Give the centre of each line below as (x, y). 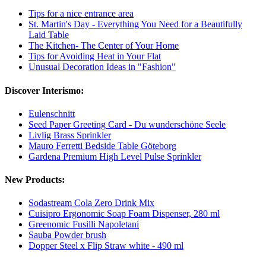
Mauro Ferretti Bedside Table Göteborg (102, 145)
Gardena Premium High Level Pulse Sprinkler (115, 156)
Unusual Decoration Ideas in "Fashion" (102, 67)
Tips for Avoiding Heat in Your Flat (95, 56)
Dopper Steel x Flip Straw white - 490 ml (106, 246)
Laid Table (49, 35)
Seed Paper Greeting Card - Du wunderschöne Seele (127, 124)
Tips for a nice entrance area (81, 14)
